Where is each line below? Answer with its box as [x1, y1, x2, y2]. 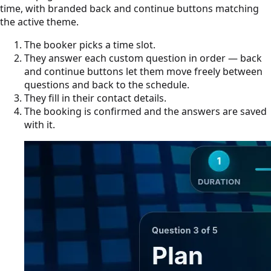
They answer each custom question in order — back [24, 51, 262, 65]
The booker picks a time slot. [24, 38, 155, 52]
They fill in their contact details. [24, 91, 166, 105]
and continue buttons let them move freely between [24, 65, 263, 79]
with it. [24, 118, 55, 132]
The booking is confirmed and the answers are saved [24, 105, 267, 119]
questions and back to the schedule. [24, 78, 189, 92]
